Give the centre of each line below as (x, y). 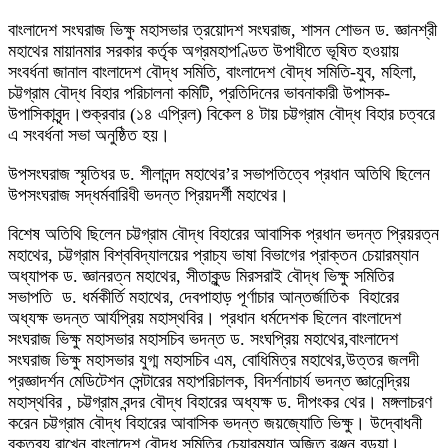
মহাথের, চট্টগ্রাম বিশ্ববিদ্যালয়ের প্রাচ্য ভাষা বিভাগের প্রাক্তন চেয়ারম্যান (213, 255)
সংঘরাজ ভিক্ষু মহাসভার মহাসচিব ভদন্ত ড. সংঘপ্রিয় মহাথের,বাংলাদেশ (203, 339)
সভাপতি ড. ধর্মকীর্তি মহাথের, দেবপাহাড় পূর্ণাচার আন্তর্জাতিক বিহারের (203, 297)
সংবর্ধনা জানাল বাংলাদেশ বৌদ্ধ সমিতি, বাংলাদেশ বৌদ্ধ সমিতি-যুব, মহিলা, (212, 72)
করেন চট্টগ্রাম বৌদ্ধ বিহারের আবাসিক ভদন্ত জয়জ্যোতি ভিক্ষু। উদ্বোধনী (215, 423)
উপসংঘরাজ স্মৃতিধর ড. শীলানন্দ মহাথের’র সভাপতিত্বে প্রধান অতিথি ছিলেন (219, 174)
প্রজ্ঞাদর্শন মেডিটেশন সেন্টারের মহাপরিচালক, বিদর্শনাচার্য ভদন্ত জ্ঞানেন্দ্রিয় (209, 381)
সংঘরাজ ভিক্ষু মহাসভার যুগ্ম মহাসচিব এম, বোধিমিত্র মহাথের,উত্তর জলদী (213, 360)
